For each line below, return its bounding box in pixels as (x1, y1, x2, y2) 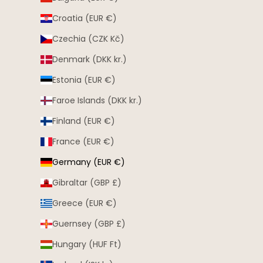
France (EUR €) (52, 136, 114, 148)
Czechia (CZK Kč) (52, 33, 124, 45)
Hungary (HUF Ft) (52, 238, 122, 251)
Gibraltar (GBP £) (52, 177, 122, 189)
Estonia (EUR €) (52, 74, 116, 86)
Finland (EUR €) (52, 115, 115, 127)
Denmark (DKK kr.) (52, 53, 127, 66)
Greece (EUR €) (52, 197, 117, 210)
